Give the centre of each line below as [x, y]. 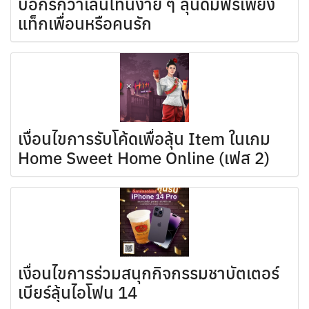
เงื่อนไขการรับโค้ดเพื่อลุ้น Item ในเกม [144, 139]
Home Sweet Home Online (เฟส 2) [144, 158]
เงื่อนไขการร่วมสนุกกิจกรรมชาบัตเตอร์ [149, 273]
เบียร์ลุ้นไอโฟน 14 [78, 292]
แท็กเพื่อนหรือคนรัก [85, 23]
